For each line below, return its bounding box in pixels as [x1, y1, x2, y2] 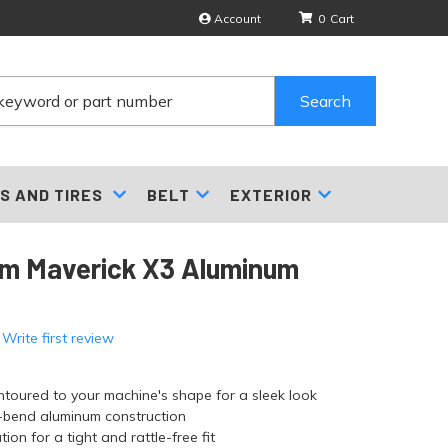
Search [300, 91, 352, 111]
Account [214, 11, 261, 26]
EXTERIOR [229, 185, 312, 204]
